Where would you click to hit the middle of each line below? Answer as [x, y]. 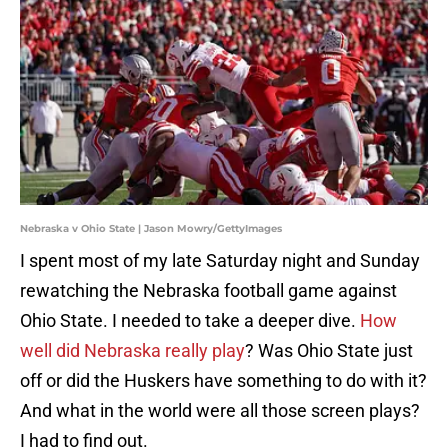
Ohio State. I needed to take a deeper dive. [190, 321]
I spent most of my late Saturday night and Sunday [220, 261]
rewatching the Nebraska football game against [208, 291]
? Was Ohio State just [329, 351]
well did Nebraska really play [132, 351]
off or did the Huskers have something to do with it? [223, 381]
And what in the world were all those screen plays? [220, 411]
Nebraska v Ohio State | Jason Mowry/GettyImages [151, 229]
